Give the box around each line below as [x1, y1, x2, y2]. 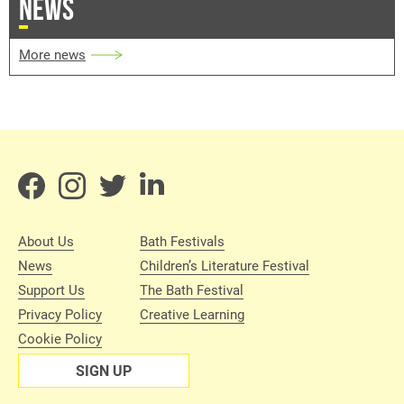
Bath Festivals [140, 232, 225, 250]
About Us [18, 232, 74, 250]
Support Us [18, 280, 85, 298]
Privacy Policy [18, 305, 102, 323]
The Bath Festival [140, 280, 243, 298]
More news [19, 45, 86, 63]
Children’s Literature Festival [140, 256, 309, 274]
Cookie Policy [18, 329, 102, 347]
